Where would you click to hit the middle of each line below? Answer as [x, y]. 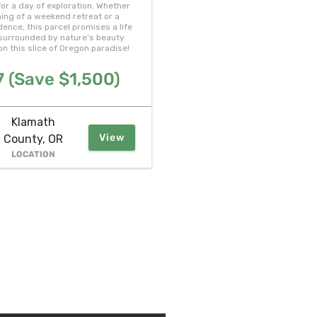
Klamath [34, 122]
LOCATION [34, 154]
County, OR [34, 139]
